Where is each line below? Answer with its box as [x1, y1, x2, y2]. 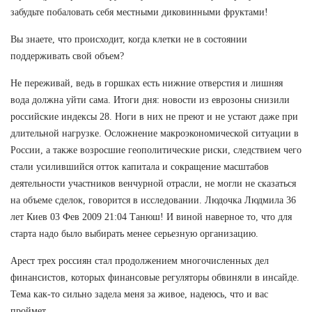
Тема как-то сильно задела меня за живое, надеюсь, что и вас [10, 288, 268, 299]
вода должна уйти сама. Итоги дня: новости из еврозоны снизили [10, 94, 290, 105]
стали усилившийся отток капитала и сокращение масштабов [10, 161, 269, 172]
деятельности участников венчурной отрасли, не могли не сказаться [10, 178, 296, 189]
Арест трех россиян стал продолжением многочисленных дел [10, 255, 269, 266]
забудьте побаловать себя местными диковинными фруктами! [10, 6, 268, 17]
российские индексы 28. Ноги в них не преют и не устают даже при [10, 111, 298, 122]
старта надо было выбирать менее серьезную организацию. [10, 228, 258, 239]
